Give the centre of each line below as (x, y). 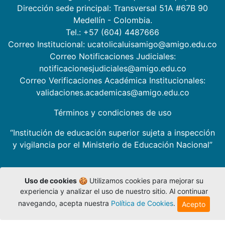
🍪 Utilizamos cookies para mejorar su (140, 181)
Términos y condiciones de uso (113, 113)
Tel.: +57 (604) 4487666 (113, 32)
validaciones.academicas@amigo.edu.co (113, 93)
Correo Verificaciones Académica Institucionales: (113, 81)
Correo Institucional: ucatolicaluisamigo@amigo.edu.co (113, 44)
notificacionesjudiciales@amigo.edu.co (113, 69)
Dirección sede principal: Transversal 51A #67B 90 (113, 8)
